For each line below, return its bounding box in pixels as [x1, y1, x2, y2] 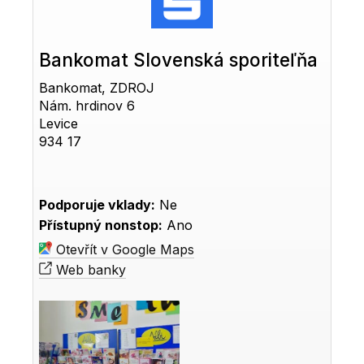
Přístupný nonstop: [39, 216, 163, 233]
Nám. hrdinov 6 [39, 97, 136, 114]
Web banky [52, 261, 127, 278]
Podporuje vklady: [39, 196, 156, 213]
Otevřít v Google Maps [52, 240, 195, 258]
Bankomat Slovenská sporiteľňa [39, 48, 318, 71]
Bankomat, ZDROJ [39, 79, 155, 96]
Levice [39, 115, 79, 132]
